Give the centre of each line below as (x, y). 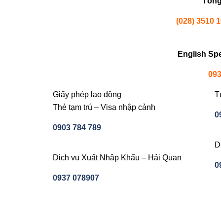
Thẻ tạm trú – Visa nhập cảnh (104, 107)
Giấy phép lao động (87, 94)
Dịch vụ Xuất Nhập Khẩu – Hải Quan (117, 157)
